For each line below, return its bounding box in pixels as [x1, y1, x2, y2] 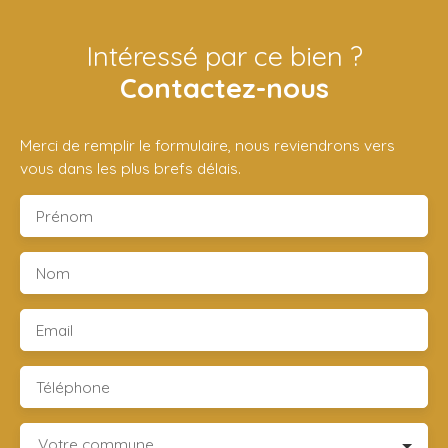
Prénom [36, 206, 93, 227]
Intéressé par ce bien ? [85, 39, 363, 74]
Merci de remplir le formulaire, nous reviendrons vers [20, 135, 395, 156]
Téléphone [36, 377, 110, 398]
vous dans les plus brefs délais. [20, 158, 241, 179]
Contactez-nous [119, 71, 329, 106]
